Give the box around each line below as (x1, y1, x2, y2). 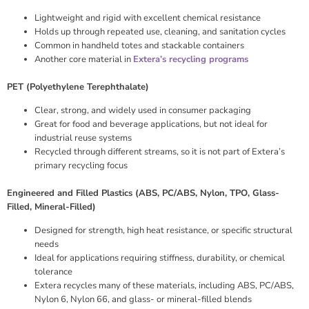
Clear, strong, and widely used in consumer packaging (34, 103, 251, 117)
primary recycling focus (34, 159, 128, 172)
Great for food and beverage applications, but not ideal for (34, 117, 268, 130)
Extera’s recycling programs (133, 52, 248, 66)
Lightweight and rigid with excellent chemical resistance (34, 11, 261, 24)
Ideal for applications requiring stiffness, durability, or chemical (34, 252, 285, 265)
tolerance (34, 266, 72, 279)
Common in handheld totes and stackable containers (34, 39, 244, 52)
